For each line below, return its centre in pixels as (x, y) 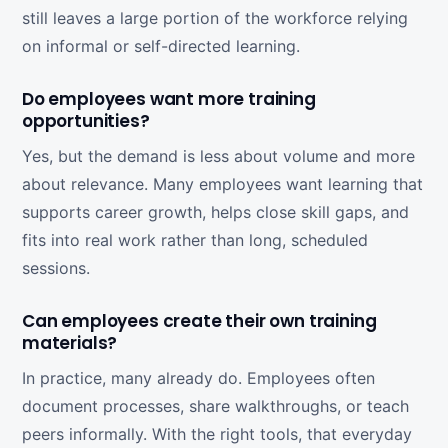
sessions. (56, 268)
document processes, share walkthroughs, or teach (215, 406)
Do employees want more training (169, 99)
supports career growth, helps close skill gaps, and (215, 212)
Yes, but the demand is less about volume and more (218, 156)
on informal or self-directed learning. (161, 46)
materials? (70, 343)
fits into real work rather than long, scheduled (195, 240)
